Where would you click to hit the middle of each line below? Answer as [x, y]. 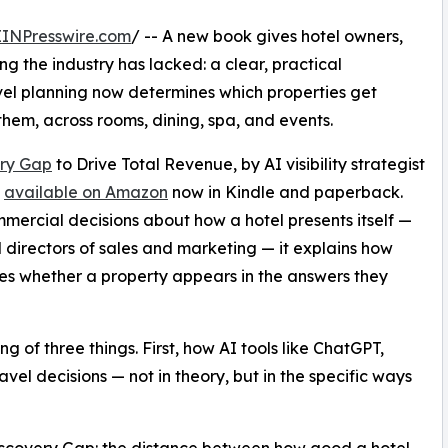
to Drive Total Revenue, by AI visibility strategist [238, 164]
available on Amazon [86, 192]
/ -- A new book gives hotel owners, [267, 36]
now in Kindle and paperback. [285, 192]
